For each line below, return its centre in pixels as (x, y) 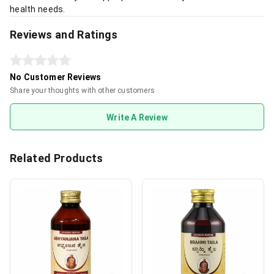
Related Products (57, 158)
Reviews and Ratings (64, 35)
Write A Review (137, 117)
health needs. (38, 9)
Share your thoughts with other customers (82, 91)
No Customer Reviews (56, 77)
